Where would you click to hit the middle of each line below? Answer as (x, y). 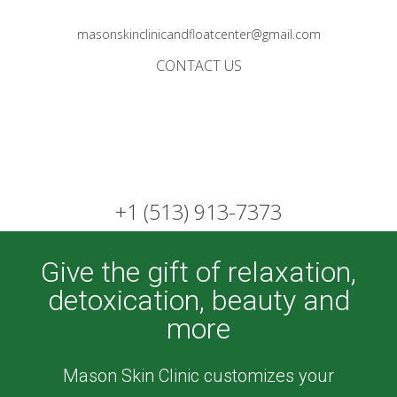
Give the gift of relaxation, (198, 272)
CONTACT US (198, 65)
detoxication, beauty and (198, 300)
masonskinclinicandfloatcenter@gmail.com (198, 34)
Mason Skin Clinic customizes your (198, 375)
